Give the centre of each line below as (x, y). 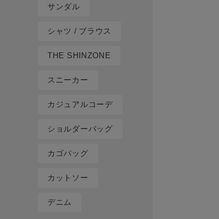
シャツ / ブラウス (79, 31)
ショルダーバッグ (80, 129)
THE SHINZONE (79, 56)
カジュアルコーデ (80, 105)
